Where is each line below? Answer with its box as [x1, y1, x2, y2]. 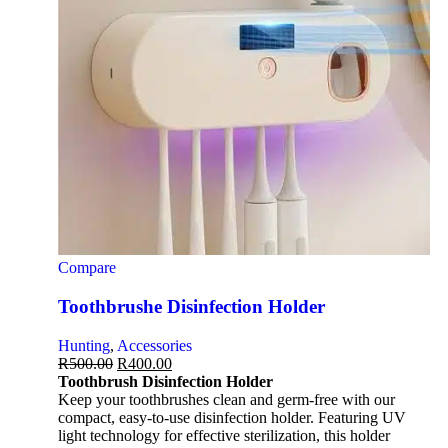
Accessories [117, 336, 192, 354]
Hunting [58, 336, 110, 354]
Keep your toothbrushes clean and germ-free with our [58, 390, 395, 408]
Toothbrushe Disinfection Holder [58, 296, 325, 318]
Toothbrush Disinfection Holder [58, 372, 273, 390]
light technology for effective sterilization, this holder [58, 426, 390, 444]
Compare [58, 259, 116, 277]
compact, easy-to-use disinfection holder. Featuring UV [58, 408, 406, 426]
